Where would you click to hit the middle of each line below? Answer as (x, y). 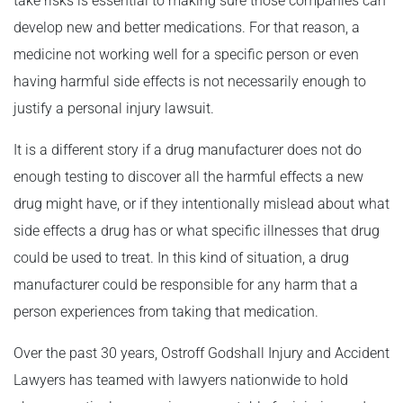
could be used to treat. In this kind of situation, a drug (181, 257)
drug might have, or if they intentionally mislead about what (201, 203)
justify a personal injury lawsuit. (114, 108)
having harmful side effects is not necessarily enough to (190, 81)
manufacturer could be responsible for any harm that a (186, 284)
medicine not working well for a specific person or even (186, 54)
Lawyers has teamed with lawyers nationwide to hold (181, 380)
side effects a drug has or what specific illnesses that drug (197, 230)
